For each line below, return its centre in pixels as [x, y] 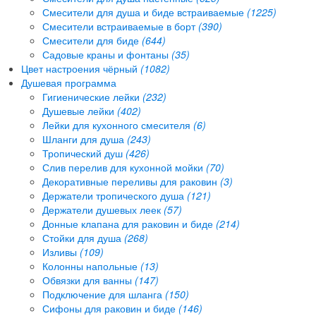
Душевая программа [69, 82]
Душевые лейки [80, 110]
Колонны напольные [91, 266]
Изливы [61, 251]
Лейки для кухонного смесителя [118, 124]
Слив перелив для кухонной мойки [124, 167]
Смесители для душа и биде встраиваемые [145, 12]
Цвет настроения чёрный [81, 68]
